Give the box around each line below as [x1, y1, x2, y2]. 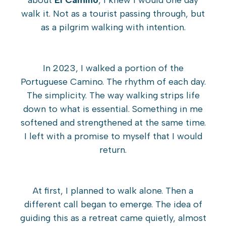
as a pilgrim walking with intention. [40, 22, 186, 33]
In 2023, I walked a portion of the [42, 63, 184, 74]
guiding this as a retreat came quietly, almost [20, 212, 206, 224]
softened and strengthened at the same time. [20, 117, 206, 129]
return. [99, 144, 127, 156]
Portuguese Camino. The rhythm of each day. [20, 76, 206, 88]
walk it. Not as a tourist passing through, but [21, 8, 205, 20]
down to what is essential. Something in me [23, 103, 203, 115]
